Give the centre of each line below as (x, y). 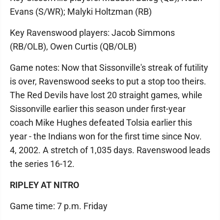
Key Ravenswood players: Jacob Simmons (92, 32)
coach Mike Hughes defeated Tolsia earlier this (101, 122)
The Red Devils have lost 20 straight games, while (106, 95)
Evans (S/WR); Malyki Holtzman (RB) (81, 11)
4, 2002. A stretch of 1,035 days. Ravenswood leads (110, 150)
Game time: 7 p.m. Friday (59, 206)
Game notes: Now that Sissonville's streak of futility (109, 67)
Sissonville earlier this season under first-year (98, 109)
